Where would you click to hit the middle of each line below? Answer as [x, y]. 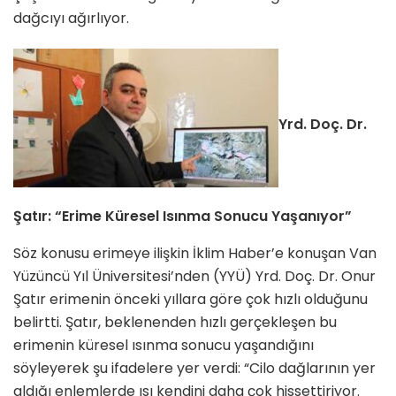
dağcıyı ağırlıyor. [71, 19]
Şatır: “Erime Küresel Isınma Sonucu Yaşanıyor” [183, 217]
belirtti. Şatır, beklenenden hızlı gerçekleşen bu [175, 323]
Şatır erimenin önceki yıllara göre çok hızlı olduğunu [190, 300]
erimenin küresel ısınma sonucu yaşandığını [164, 346]
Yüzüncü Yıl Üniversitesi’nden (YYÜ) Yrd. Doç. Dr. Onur [194, 277]
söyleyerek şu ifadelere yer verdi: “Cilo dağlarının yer [194, 369]
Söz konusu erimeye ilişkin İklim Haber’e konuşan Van [195, 254]
